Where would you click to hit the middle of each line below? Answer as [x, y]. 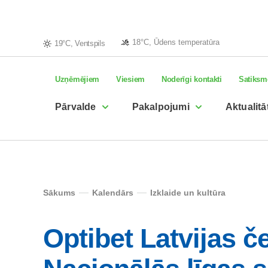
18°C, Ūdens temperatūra [176, 42]
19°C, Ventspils [80, 43]
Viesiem [130, 79]
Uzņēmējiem [77, 79]
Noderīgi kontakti [191, 79]
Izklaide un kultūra [188, 193]
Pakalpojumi [161, 107]
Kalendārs [113, 193]
